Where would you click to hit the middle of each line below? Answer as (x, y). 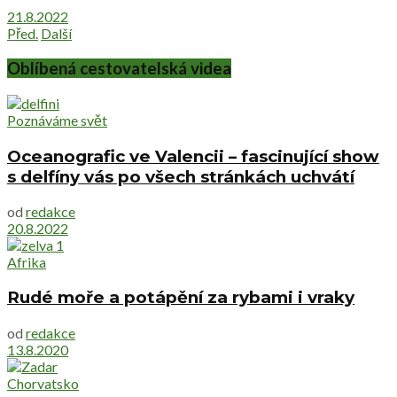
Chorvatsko (43, 383)
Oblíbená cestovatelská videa (119, 69)
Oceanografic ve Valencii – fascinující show (193, 156)
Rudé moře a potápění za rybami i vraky (181, 298)
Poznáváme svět (57, 120)
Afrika (27, 262)
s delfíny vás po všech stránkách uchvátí (181, 176)
